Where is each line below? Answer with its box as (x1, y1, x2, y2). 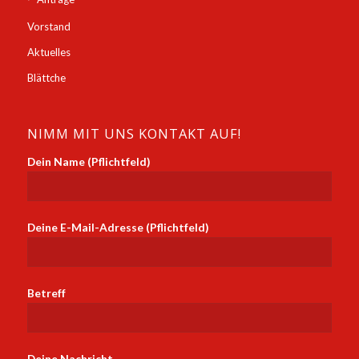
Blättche (26, 71, 66, 85)
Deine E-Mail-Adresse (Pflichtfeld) (26, 220, 209, 235)
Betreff (26, 286, 66, 301)
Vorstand (26, 20, 71, 34)
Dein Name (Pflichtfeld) (26, 155, 151, 169)
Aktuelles (26, 46, 71, 59)
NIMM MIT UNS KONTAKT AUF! (26, 124, 241, 143)
